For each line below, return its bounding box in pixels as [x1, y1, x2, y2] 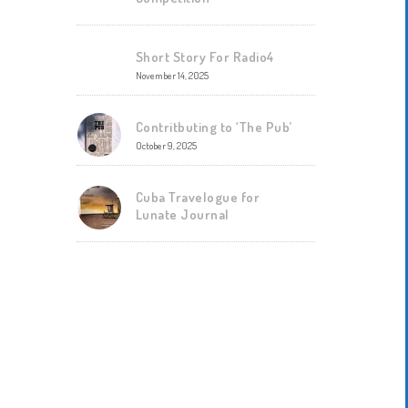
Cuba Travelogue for [135, 188, 260, 206]
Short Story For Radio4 [135, 47, 274, 66]
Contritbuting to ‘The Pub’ [135, 117, 293, 136]
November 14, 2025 [135, 68, 209, 82]
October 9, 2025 [135, 138, 197, 152]
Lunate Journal [135, 205, 229, 223]
